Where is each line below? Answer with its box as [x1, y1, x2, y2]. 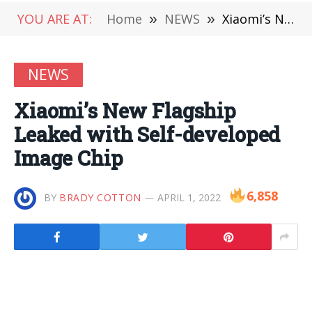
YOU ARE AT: [17, 10, 92, 27]
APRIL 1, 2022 [157, 191, 221, 204]
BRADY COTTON [59, 191, 141, 204]
